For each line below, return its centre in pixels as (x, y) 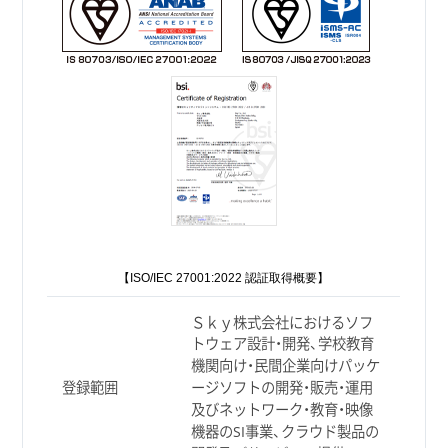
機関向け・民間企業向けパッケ (285, 365)
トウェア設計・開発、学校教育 (282, 343)
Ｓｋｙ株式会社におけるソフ (281, 322)
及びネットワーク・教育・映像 (281, 409)
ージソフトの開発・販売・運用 (281, 387)
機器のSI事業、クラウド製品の (284, 431)
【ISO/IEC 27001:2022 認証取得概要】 (224, 277)
